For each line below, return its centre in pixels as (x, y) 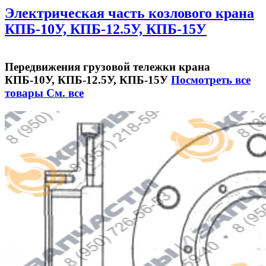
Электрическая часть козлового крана (129, 13)
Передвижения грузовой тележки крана (107, 66)
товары (26, 93)
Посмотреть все (211, 80)
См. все (65, 93)
